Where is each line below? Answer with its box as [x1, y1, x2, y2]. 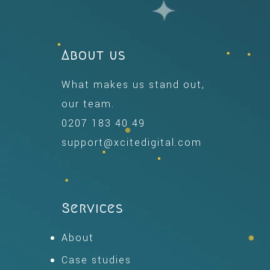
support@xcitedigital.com [61, 136, 202, 149]
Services [61, 201, 124, 215]
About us [61, 48, 126, 62]
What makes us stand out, [61, 78, 205, 92]
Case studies [61, 253, 131, 267]
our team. [61, 97, 115, 111]
